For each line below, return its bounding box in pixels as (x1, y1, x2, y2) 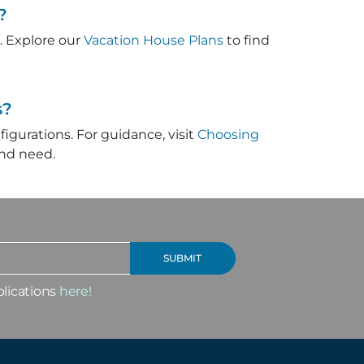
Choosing (197, 126, 259, 142)
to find (223, 32, 270, 48)
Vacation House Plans (83, 32, 223, 48)
